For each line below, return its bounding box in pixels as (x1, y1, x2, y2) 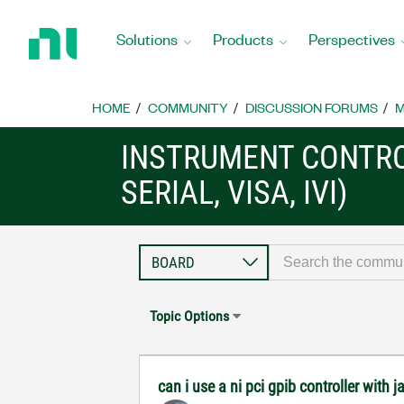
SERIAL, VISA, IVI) (121, 174, 348, 212)
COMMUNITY (148, 98, 228, 116)
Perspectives (308, 28, 395, 49)
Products (213, 28, 273, 49)
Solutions (116, 28, 178, 49)
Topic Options (150, 308, 230, 325)
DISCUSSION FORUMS (245, 98, 378, 116)
